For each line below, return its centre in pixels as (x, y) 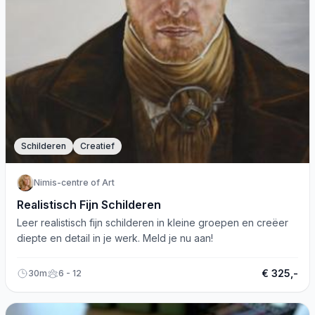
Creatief (97, 146)
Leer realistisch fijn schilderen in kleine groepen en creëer (153, 223)
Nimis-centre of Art (74, 182)
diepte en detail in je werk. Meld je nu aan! (115, 238)
